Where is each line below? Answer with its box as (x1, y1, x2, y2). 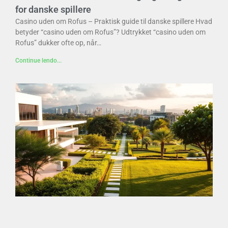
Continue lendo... (15, 57, 62, 65)
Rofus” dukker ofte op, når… (15, 39, 101, 47)
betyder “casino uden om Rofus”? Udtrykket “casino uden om (15, 28, 206, 37)
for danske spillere (15, 4, 91, 15)
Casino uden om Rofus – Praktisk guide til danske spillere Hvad (15, 17, 212, 26)
